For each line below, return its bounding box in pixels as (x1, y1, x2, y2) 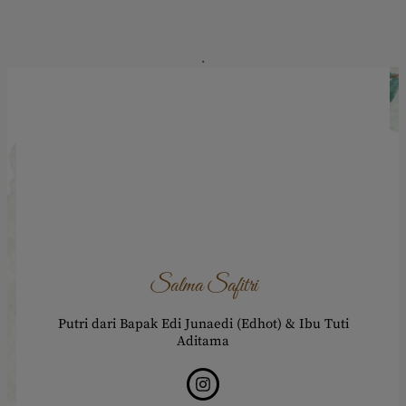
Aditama (177, 333, 229, 351)
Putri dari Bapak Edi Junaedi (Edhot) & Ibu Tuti (57, 315, 349, 333)
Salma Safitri (149, 272, 257, 301)
